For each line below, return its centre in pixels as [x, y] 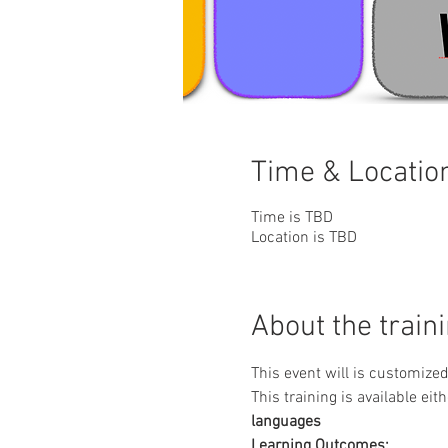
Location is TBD [303, 238]
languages [285, 422]
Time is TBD [291, 218]
